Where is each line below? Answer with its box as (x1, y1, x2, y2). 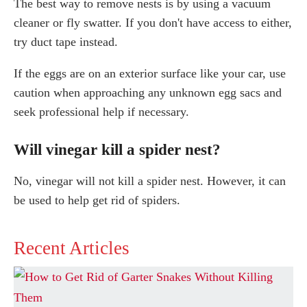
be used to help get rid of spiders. (14, 193, 180, 207)
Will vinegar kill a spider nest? (14, 140, 221, 158)
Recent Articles (14, 238, 130, 258)
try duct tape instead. (14, 34, 118, 49)
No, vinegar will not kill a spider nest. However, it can (14, 173, 286, 188)
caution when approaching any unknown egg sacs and (14, 85, 282, 99)
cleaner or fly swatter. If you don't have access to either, (14, 15, 292, 29)
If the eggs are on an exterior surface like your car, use (14, 66, 286, 80)
